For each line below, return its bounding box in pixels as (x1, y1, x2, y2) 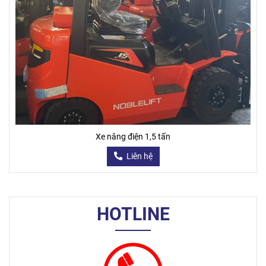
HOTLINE (96, 203, 170, 224)
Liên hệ (126, 151, 153, 161)
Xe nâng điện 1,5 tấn (96, 131, 170, 142)
